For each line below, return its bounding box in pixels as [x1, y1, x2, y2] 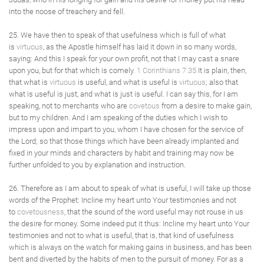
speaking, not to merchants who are [9, 101, 129, 110]
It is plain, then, [196, 66, 246, 75]
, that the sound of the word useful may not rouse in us [64, 207, 243, 216]
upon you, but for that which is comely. [9, 66, 137, 75]
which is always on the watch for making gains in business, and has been [9, 243, 252, 252]
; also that [206, 78, 238, 87]
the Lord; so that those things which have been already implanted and [9, 137, 239, 146]
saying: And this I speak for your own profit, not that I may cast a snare [9, 54, 239, 63]
